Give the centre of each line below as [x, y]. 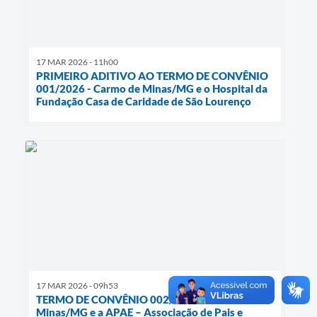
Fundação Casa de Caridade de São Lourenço [144, 102]
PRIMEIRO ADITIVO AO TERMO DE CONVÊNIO [152, 76]
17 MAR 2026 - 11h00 [77, 62]
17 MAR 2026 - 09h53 [77, 286]
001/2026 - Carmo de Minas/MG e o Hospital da [152, 89]
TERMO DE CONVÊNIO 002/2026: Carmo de [143, 300]
